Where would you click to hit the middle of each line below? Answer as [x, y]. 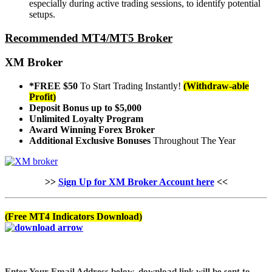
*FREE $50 [55, 86]
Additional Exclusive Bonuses [90, 141]
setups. [42, 14]
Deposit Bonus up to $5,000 [85, 108]
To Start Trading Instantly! [131, 86]
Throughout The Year [193, 141]
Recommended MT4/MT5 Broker [89, 38]
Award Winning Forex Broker [92, 130]
